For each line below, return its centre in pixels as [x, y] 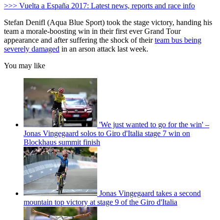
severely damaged [32, 49]
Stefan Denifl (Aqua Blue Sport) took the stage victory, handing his [108, 23]
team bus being [178, 40]
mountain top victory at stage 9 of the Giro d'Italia [100, 202]
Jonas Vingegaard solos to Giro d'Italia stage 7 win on [107, 134]
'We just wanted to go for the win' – [154, 125]
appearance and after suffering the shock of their [79, 40]
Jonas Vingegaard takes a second [150, 193]
